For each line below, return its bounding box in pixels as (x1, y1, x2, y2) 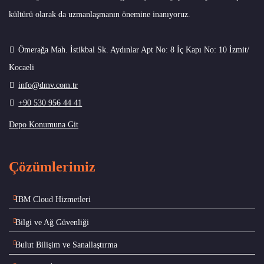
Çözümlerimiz (9, 159, 95, 174)
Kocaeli (9, 63, 34, 72)
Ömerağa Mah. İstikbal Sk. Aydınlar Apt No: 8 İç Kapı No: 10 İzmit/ (18, 45, 250, 55)
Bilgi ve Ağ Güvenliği (15, 217, 90, 227)
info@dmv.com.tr (18, 81, 78, 90)
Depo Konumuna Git (9, 120, 78, 130)
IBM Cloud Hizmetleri (15, 195, 91, 204)
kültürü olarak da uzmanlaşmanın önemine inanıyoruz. (9, 10, 190, 19)
